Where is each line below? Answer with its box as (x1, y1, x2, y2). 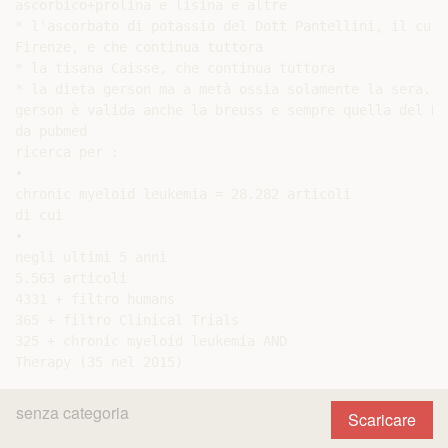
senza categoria (16, 401, 129, 424)
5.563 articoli (15, 270, 127, 286)
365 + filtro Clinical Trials (15, 312, 239, 328)
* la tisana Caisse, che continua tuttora (15, 60, 335, 76)
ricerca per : (15, 144, 119, 160)
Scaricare (348, 408, 416, 431)
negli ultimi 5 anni (15, 249, 167, 265)
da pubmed (15, 123, 87, 139)
